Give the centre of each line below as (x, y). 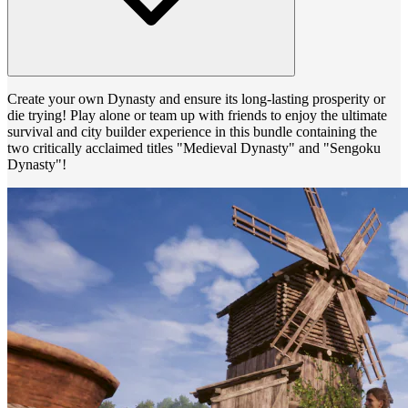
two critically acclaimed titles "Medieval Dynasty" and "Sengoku (194, 148)
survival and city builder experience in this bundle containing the (192, 132)
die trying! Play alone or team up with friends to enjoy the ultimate (197, 115)
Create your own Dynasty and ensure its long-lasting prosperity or (196, 99)
